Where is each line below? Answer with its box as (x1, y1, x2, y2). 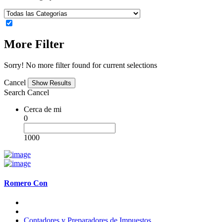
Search (4, 88, 25, 97)
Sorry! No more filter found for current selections (4, 61, 157, 70)
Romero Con (4, 178, 48, 187)
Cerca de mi (24, 105, 61, 114)
